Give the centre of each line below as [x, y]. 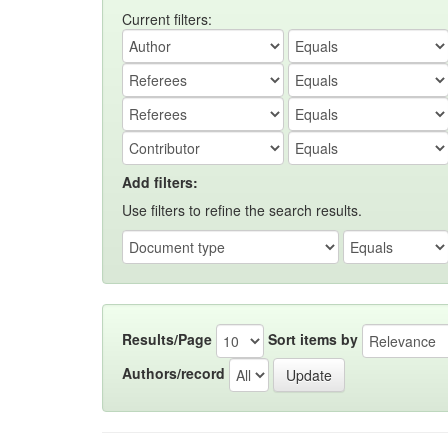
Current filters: [167, 19]
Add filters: [160, 182]
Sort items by [313, 338]
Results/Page [167, 338]
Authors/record [173, 372]
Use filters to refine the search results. [242, 210]
